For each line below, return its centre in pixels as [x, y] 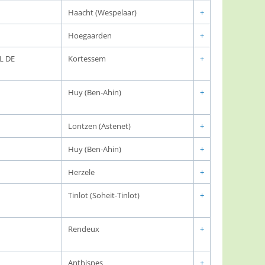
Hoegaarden [90, 35]
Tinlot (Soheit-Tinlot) [104, 195]
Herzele [81, 172]
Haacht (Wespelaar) [102, 12]
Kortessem [87, 59]
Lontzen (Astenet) [99, 126]
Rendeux [84, 229]
